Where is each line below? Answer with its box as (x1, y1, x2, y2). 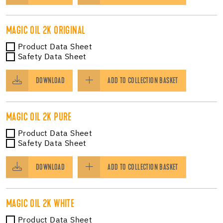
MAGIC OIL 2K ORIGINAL (6, 25, 86, 37)
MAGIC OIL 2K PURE (6, 112, 72, 123)
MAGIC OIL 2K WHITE (6, 199, 75, 210)
